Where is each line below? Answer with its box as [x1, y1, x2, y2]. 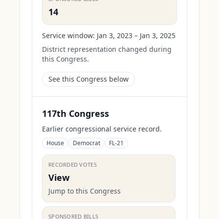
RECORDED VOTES [48, 161, 97, 168]
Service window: [42, 31, 95, 40]
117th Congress [42, 108, 109, 119]
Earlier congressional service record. [42, 124, 162, 133]
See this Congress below [48, 74, 129, 84]
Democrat [73, 139, 100, 147]
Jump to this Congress [48, 186, 121, 196]
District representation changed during [42, 44, 172, 54]
